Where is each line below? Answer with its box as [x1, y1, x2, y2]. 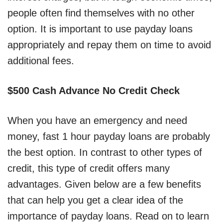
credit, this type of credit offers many [7, 163, 170, 174]
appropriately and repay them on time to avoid [7, 39, 211, 51]
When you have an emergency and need [7, 115, 187, 126]
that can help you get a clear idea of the [7, 195, 183, 206]
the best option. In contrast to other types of [7, 147, 202, 158]
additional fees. [7, 55, 74, 67]
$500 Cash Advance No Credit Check [7, 85, 180, 97]
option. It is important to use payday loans [7, 23, 193, 35]
